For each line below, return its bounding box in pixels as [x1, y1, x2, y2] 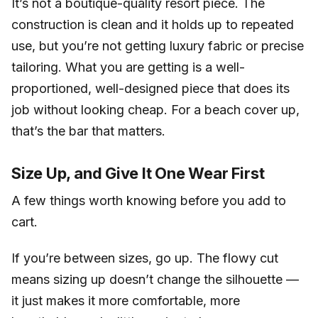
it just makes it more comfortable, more [11, 293, 240, 309]
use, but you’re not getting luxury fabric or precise [11, 38, 304, 53]
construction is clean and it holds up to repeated [11, 16, 294, 32]
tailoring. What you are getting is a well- [11, 59, 245, 75]
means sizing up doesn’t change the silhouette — [11, 272, 299, 287]
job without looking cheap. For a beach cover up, [11, 102, 300, 117]
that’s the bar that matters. [11, 123, 165, 138]
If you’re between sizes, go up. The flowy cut [11, 251, 278, 266]
